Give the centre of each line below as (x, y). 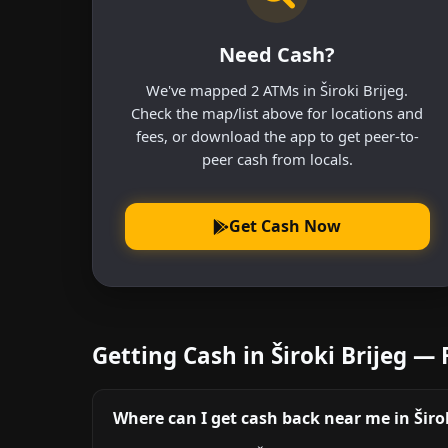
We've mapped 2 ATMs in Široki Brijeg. (277, 89)
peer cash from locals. (277, 158)
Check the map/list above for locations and (277, 112)
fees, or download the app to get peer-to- (277, 135)
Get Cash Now (285, 226)
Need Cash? (277, 54)
